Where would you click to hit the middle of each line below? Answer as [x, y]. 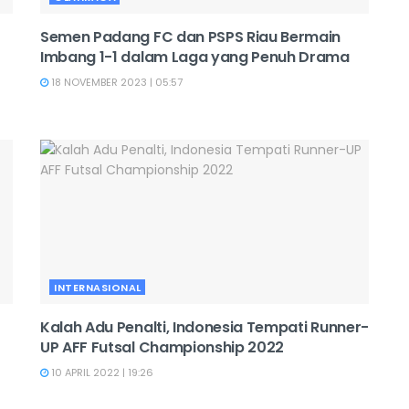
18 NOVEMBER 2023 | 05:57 [115, 82]
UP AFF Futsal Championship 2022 [163, 347]
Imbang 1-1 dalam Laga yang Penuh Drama [195, 57]
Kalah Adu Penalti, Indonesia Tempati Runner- [204, 327]
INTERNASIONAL [98, 288]
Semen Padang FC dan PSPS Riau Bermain [191, 37]
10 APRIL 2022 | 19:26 [101, 372]
